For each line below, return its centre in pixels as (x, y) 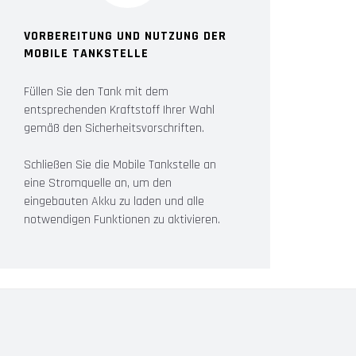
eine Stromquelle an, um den (98, 183)
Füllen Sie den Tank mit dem (96, 91)
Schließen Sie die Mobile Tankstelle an (120, 164)
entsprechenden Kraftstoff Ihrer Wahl (119, 110)
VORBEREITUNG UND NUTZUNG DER (125, 36)
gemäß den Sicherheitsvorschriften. (114, 128)
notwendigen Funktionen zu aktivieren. (122, 219)
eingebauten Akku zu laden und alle (114, 201)
